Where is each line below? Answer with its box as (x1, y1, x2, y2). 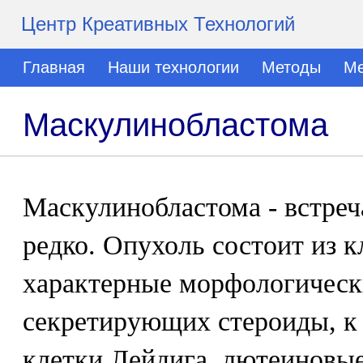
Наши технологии (108, 58, 239, 76)
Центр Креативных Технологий (21, 13, 295, 35)
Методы (262, 58, 321, 76)
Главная (23, 58, 85, 76)
